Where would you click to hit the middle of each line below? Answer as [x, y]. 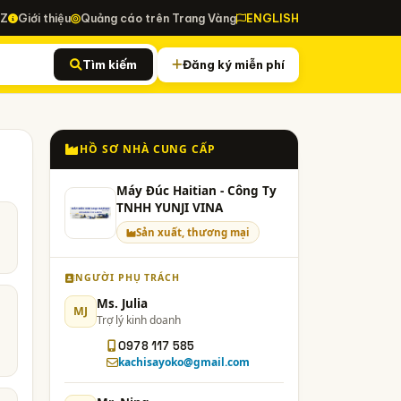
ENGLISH [273, 18]
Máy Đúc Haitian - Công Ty [196, 191]
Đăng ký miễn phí [234, 64]
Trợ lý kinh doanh [139, 320]
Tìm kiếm [110, 64]
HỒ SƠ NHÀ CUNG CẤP [148, 149]
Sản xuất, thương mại [193, 232]
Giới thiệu [44, 18]
